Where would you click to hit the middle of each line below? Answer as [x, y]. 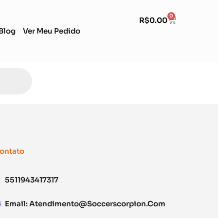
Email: [17, 204]
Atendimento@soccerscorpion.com [97, 204]
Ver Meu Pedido [52, 31]
